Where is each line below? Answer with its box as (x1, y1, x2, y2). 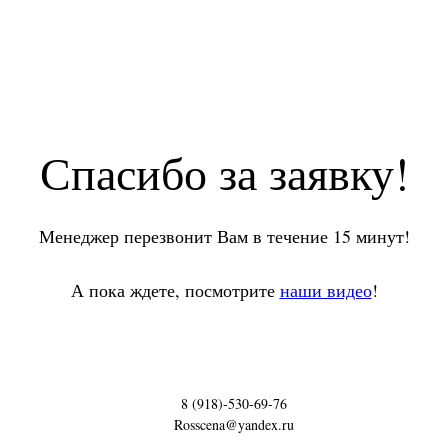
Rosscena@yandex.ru (174, 414, 294, 434)
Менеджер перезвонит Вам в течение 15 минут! (38, 223, 410, 248)
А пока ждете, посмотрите (70, 277, 280, 302)
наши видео (279, 277, 372, 302)
